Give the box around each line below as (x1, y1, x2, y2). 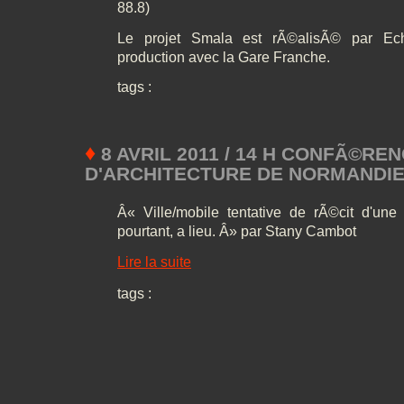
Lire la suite (117, 253, 191, 270)
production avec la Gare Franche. (117, 49, 330, 65)
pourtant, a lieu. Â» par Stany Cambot (117, 223, 356, 239)
